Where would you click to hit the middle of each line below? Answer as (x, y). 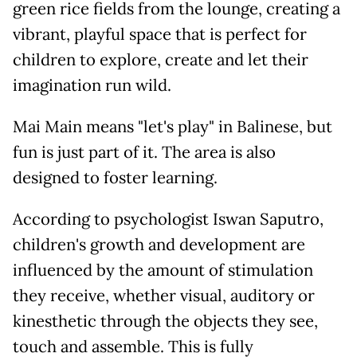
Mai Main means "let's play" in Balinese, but (173, 127)
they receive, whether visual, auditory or (164, 296)
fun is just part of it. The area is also (144, 153)
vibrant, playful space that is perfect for (160, 35)
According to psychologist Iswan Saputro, (168, 220)
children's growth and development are (159, 245)
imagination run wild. (92, 86)
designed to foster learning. (115, 178)
